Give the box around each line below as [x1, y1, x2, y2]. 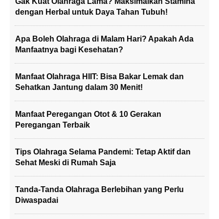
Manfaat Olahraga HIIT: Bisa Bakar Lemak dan [15, 72, 184, 81]
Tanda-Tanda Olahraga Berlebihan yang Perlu [15, 185, 184, 194]
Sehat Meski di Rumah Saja [15, 158, 116, 167]
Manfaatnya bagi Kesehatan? [15, 45, 123, 54]
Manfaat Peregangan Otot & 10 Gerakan [15, 110, 161, 118]
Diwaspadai [15, 196, 58, 204]
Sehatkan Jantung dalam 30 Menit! [15, 83, 143, 91]
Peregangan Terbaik [15, 121, 90, 129]
